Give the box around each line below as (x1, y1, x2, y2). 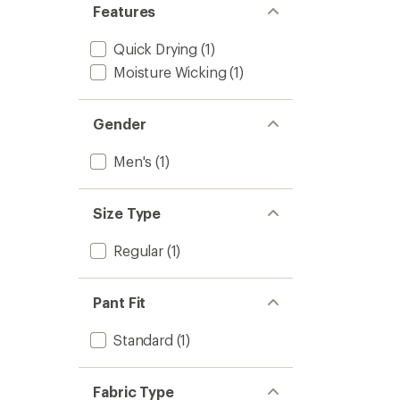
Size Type (93, 204, 162, 221)
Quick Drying (113, 40, 198, 57)
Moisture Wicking (113, 63, 227, 80)
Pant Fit (93, 294, 146, 311)
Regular (113, 242, 163, 259)
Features (93, 3, 156, 20)
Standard (113, 331, 173, 348)
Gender (93, 115, 146, 132)
